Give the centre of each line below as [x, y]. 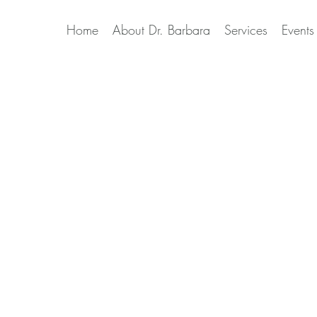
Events [298, 30]
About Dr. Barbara [161, 30]
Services [246, 30]
